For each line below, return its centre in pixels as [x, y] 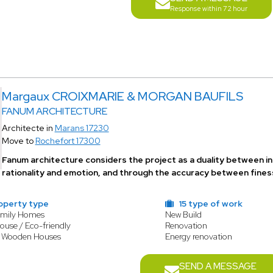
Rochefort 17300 [68, 141]
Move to [18, 141]
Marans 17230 [82, 128]
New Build [183, 214]
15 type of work [209, 204]
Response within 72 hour [209, 9]
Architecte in [28, 128]
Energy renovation [198, 236]
